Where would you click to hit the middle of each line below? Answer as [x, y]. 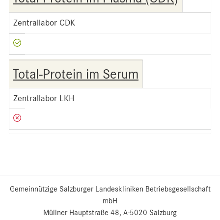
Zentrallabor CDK [44, 23]
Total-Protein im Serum [76, 74]
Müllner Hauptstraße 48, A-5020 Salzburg [110, 213]
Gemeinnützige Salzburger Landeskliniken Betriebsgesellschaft [110, 189]
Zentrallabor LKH [44, 98]
